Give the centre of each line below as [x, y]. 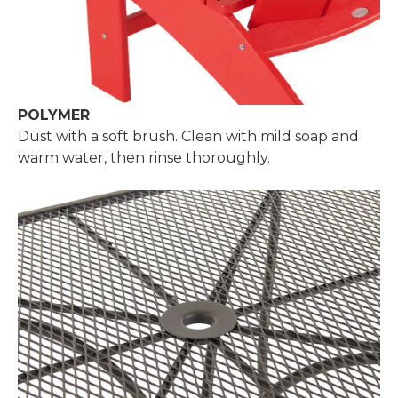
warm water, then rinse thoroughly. [144, 158]
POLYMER [54, 115]
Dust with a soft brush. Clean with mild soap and [189, 136]
